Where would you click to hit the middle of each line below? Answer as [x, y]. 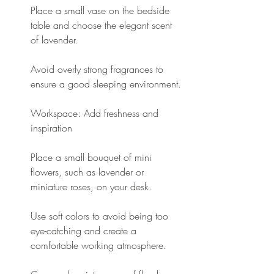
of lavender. [54, 39]
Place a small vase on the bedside [102, 10]
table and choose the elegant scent [103, 25]
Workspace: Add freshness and [96, 113]
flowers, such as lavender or [89, 172]
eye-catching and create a [85, 230]
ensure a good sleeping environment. [106, 83]
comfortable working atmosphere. [98, 245]
